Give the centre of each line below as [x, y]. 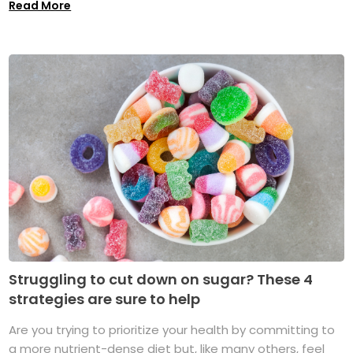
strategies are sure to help [105, 299]
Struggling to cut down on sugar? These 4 [161, 280]
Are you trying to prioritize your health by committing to [172, 330]
